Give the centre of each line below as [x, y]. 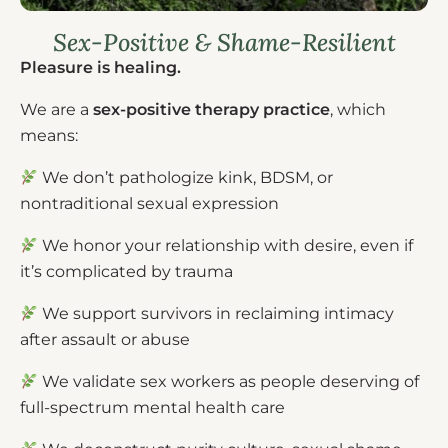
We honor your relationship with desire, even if [228, 245]
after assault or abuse [105, 339]
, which [358, 109]
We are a [56, 109]
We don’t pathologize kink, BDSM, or [188, 177]
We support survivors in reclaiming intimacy [218, 313]
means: [49, 135]
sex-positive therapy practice [211, 109]
